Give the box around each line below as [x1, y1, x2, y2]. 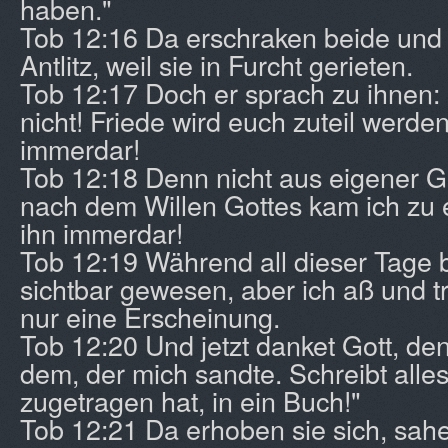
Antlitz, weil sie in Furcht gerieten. [20, 45, 413, 84]
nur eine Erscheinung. [20, 297, 280, 336]
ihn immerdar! [20, 213, 183, 252]
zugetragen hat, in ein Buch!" [20, 381, 361, 420]
